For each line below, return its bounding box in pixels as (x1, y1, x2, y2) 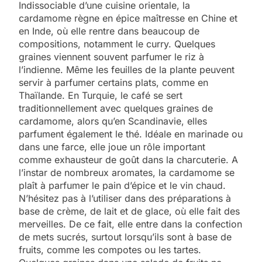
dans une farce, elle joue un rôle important (19, 140, 205, 153)
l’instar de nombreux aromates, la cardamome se (19, 166, 235, 178)
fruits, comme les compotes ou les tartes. (19, 243, 201, 256)
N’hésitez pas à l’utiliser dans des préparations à (19, 192, 231, 204)
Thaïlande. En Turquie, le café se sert (19, 89, 182, 101)
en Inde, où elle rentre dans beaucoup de (19, 25, 199, 37)
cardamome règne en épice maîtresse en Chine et (19, 12, 237, 24)
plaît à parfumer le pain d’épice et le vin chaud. (19, 179, 226, 191)
